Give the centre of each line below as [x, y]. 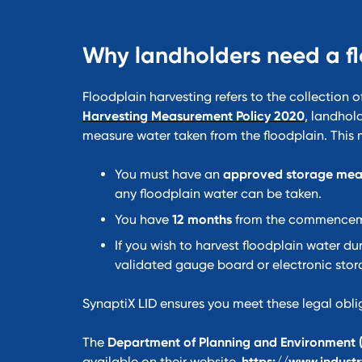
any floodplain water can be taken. [218, 193]
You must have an [169, 174]
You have [143, 219]
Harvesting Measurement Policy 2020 [194, 116]
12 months [202, 219]
